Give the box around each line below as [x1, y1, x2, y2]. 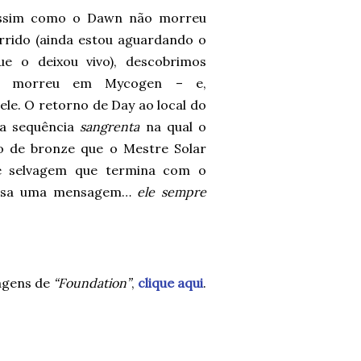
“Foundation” [53, 275, 131, 291]
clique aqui [138, 275, 203, 291]
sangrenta [80, 118, 140, 135]
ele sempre [137, 184, 207, 200]
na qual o [139, 118, 207, 135]
